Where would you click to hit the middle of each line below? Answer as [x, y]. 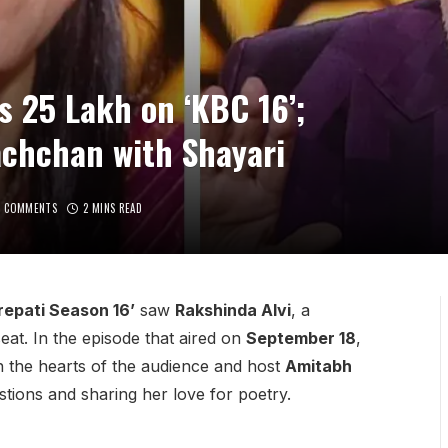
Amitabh [318, 365]
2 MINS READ [113, 207]
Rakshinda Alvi [232, 309]
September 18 [300, 337]
